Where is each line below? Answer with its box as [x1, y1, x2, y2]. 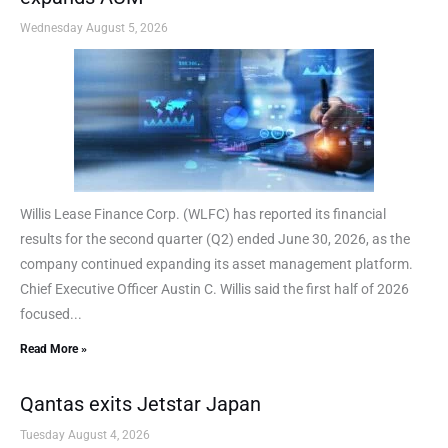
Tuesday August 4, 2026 [20, 427, 150, 442]
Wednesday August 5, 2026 [20, 20, 168, 35]
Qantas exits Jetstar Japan [20, 391, 261, 416]
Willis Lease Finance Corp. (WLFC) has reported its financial [20, 205, 386, 222]
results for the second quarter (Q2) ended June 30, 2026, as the [20, 230, 410, 247]
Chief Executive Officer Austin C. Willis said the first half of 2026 [20, 280, 409, 297]
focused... [20, 305, 82, 322]
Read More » [20, 341, 87, 356]
